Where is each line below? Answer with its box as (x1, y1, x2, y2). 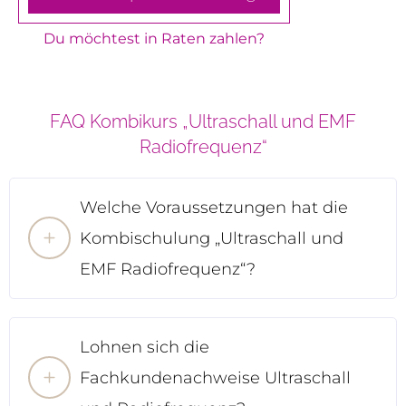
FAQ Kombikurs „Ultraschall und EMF (50, 110, 356, 132)
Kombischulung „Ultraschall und (80, 227, 343, 248)
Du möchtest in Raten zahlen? (43, 29, 265, 47)
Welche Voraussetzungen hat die (80, 197, 348, 217)
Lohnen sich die (80, 336, 209, 357)
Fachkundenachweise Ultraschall (80, 367, 351, 388)
